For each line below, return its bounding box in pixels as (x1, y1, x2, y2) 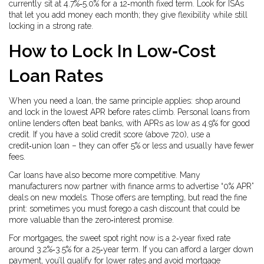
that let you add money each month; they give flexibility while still (9, 10, 247, 19)
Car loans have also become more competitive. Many (9, 170, 200, 180)
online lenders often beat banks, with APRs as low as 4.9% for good (9, 118, 250, 128)
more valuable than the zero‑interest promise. (9, 215, 174, 225)
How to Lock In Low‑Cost (9, 41, 216, 61)
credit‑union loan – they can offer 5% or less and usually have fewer (9, 141, 254, 150)
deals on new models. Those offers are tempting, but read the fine (9, 193, 247, 202)
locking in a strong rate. (9, 21, 93, 31)
